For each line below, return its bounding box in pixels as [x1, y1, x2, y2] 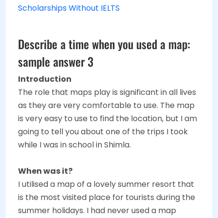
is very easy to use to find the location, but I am [18, 112, 197, 124]
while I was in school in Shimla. [18, 139, 131, 150]
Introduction [18, 73, 72, 85]
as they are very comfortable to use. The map [18, 99, 195, 111]
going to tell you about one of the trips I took [18, 126, 188, 137]
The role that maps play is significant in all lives [18, 86, 196, 98]
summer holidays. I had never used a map [18, 204, 176, 216]
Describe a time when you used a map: [18, 35, 190, 53]
